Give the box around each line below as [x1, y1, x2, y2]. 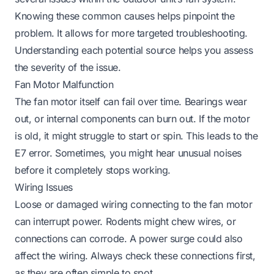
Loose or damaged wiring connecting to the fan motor [15, 198, 253, 210]
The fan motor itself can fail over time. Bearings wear [15, 95, 247, 108]
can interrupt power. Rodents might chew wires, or [15, 215, 236, 228]
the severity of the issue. [15, 61, 121, 73]
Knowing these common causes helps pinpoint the [15, 9, 235, 22]
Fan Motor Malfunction [15, 78, 114, 91]
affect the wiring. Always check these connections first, [15, 249, 256, 262]
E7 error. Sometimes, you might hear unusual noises [15, 146, 242, 159]
